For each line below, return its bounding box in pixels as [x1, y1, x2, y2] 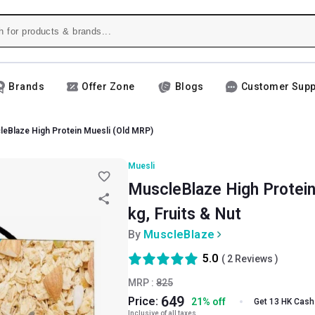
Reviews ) [233, 252, 278, 264]
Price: [128, 294, 158, 308]
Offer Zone [82, 81, 135, 92]
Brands [8, 81, 45, 92]
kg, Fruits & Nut [128, 204, 241, 224]
